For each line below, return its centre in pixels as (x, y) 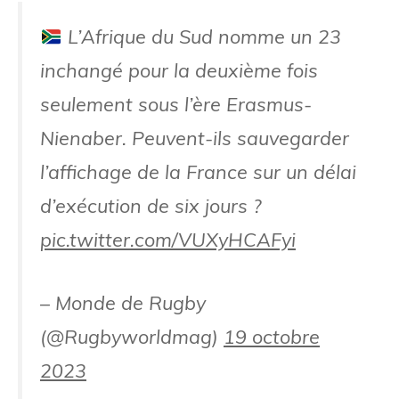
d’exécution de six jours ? (151, 206)
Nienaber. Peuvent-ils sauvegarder (195, 138)
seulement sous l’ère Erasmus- (176, 104)
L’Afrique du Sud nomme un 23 (201, 37)
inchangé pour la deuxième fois (179, 70)
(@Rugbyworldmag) (132, 336)
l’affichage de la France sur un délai (198, 172)
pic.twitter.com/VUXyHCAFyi (168, 240)
